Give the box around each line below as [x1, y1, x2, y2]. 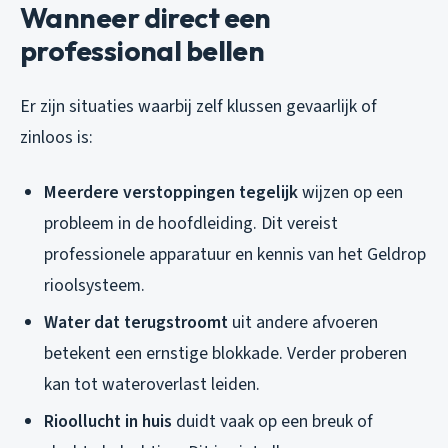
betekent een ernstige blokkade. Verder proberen [44, 341, 407, 366]
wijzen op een [298, 180, 403, 206]
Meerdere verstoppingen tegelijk [44, 180, 298, 206]
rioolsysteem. [44, 273, 145, 299]
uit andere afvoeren [228, 310, 378, 335]
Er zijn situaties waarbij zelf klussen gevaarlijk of [20, 94, 377, 120]
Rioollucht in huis [44, 408, 172, 434]
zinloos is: [20, 125, 93, 151]
